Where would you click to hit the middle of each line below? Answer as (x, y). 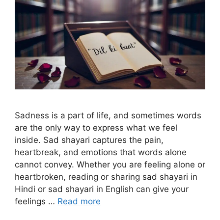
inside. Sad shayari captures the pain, (89, 140)
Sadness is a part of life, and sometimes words (108, 116)
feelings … (36, 202)
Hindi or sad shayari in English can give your (102, 189)
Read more (79, 202)
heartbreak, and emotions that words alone (101, 152)
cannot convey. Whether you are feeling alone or (110, 165)
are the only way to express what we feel (96, 128)
